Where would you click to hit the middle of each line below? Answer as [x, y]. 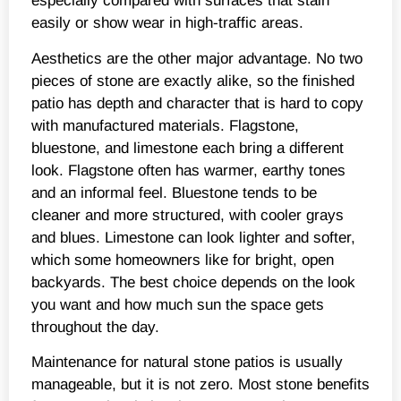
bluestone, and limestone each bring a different [188, 148]
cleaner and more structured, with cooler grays [188, 215]
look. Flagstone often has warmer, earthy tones [188, 170]
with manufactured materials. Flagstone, [165, 125]
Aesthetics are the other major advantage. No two [197, 58]
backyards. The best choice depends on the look [193, 282]
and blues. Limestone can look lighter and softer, [193, 237]
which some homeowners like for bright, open [183, 260]
